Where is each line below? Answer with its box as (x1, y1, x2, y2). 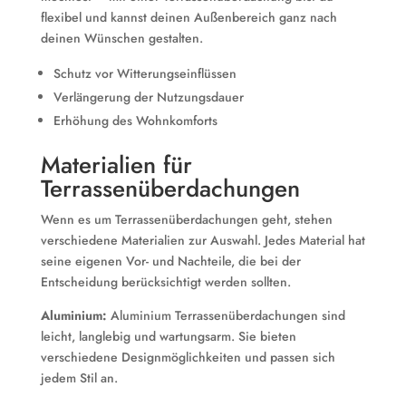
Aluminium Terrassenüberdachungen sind (106, 306, 345, 324)
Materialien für (40, 148, 192, 182)
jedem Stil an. (40, 369, 118, 387)
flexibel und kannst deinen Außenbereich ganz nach (40, 8, 337, 26)
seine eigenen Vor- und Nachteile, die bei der (40, 252, 301, 270)
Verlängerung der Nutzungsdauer (53, 88, 244, 106)
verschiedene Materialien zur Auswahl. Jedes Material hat (40, 231, 365, 249)
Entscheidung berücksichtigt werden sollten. (40, 273, 291, 291)
